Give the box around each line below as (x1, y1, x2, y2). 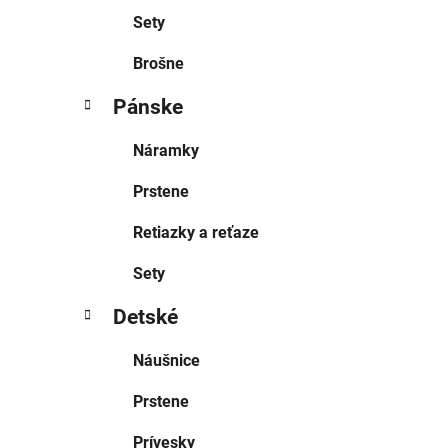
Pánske (113, 95, 183, 120)
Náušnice (133, 351, 200, 371)
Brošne (133, 54, 184, 74)
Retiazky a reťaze (133, 223, 259, 243)
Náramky (133, 141, 199, 161)
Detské (113, 305, 178, 330)
